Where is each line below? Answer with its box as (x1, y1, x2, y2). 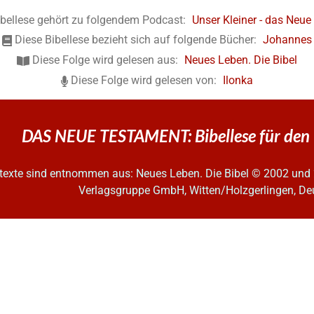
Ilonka (223, 73, 254, 87)
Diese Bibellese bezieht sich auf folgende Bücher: (15, 33, 257, 47)
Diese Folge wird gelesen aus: (32, 53, 178, 67)
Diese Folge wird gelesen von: (71, 73, 217, 87)
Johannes (263, 33, 312, 47)
